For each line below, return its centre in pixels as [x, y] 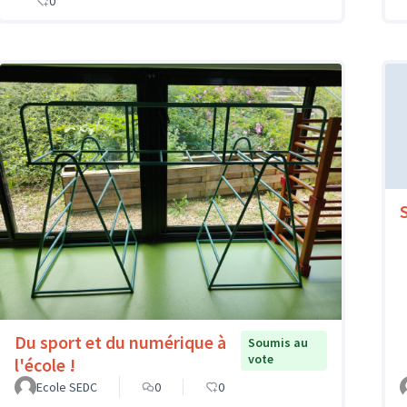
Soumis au [278, 342]
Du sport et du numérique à [120, 342]
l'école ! [45, 364]
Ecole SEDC [67, 387]
